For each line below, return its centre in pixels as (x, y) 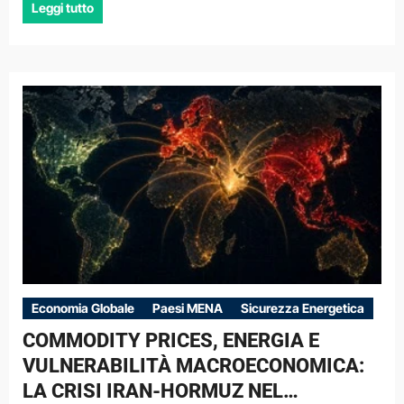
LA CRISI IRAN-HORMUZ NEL (152, 391)
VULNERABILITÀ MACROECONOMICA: (193, 366)
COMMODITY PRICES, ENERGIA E (170, 340)
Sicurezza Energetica (302, 308)
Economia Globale (83, 308)
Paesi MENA (187, 308)
